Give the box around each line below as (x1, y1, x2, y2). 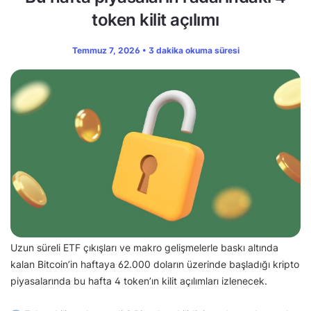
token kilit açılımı (92, 9, 219, 30)
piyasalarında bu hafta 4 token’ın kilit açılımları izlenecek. (10, 275, 270, 287)
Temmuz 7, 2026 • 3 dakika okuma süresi (72, 44, 239, 56)
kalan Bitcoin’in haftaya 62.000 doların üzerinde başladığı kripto (10, 258, 299, 271)
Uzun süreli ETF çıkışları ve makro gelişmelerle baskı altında (10, 242, 278, 254)
